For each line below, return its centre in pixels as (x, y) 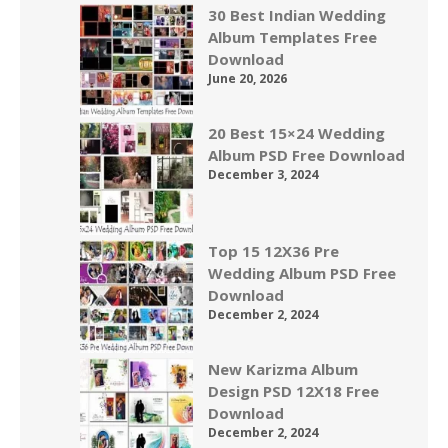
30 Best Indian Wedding (297, 15)
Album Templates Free (292, 37)
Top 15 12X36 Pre (273, 251)
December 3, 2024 (263, 174)
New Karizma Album (283, 369)
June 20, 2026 (247, 78)
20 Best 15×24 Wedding (296, 133)
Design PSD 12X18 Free (293, 391)
